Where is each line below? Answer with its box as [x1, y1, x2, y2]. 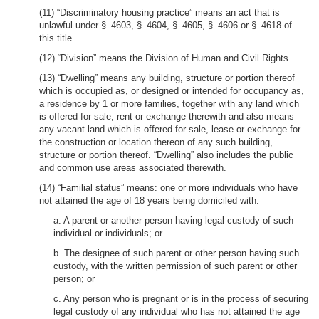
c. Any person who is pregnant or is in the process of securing [53, 293, 308, 304]
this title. [39, 33, 75, 43]
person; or [53, 273, 95, 284]
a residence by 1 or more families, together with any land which [39, 98, 299, 109]
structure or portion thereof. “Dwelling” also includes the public [39, 150, 293, 160]
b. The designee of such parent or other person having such [53, 248, 299, 258]
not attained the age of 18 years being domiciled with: [39, 195, 259, 206]
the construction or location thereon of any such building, [39, 137, 273, 147]
